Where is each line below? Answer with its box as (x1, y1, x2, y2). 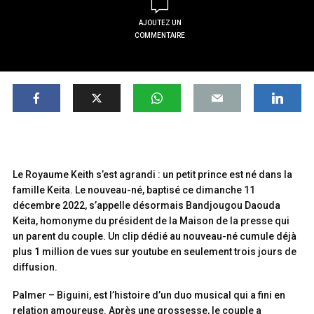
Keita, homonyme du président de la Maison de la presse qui (13, 215, 289, 226)
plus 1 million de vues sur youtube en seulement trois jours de (13, 246, 296, 257)
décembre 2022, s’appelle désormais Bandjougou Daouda (13, 200, 280, 211)
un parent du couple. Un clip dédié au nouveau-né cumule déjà (13, 231, 296, 242)
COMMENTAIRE (135, 32, 186, 39)
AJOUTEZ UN (138, 19, 182, 27)
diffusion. (13, 261, 57, 273)
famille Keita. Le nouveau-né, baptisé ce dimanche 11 (13, 184, 255, 196)
